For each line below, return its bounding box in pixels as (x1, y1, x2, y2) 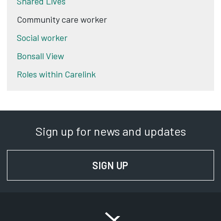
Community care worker (17, 14, 107, 25)
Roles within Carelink (17, 69, 96, 79)
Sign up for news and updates (35, 124, 186, 138)
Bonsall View (17, 50, 64, 61)
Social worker (17, 32, 68, 43)
